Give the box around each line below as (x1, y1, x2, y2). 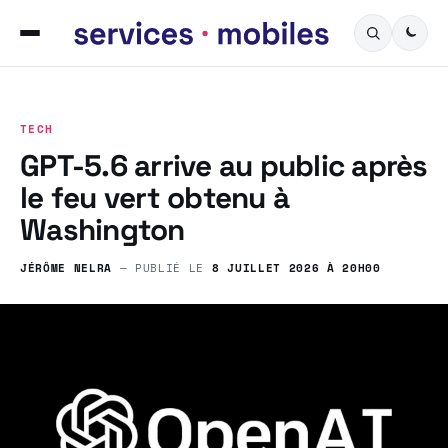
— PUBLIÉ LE (112, 259, 212, 277)
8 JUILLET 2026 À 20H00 (211, 259, 381, 277)
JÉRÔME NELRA (20, 259, 113, 277)
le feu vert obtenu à (20, 178, 290, 217)
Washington (20, 210, 185, 249)
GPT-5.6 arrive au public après (20, 146, 428, 185)
